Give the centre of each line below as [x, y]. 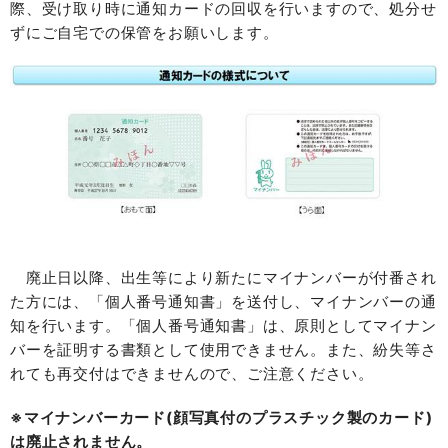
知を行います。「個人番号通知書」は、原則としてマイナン [223, 325]
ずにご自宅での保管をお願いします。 [144, 32]
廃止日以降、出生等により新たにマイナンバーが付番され [223, 277]
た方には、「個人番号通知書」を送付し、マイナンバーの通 [223, 301]
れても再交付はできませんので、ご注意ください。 [192, 373]
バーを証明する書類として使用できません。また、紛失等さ [223, 349]
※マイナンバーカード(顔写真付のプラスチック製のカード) [221, 417]
